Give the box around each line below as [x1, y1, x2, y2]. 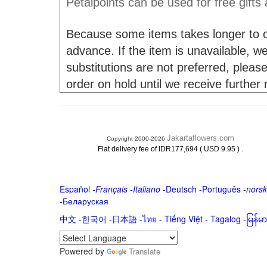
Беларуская [62, 195, 108, 207]
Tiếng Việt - [164, 213, 210, 225]
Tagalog [210, 213, 241, 225]
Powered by [59, 245, 107, 257]
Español [59, 183, 90, 195]
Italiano [132, 183, 160, 195]
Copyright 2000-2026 [107, 135, 167, 142]
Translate [128, 246, 160, 257]
